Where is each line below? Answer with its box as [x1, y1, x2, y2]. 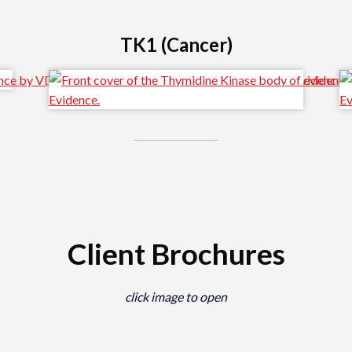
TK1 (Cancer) [119, 33, 233, 57]
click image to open [125, 289, 227, 305]
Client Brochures [67, 236, 285, 272]
